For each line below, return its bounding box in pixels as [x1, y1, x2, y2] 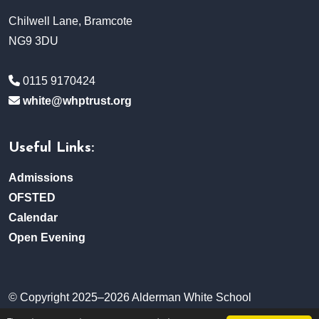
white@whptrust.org [23, 95, 132, 108]
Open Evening [9, 231, 85, 244]
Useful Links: [9, 141, 94, 156]
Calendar [9, 211, 58, 224]
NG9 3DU [9, 35, 58, 48]
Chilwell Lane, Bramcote [9, 15, 132, 28]
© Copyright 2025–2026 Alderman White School [9, 291, 251, 304]
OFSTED [9, 192, 56, 204]
